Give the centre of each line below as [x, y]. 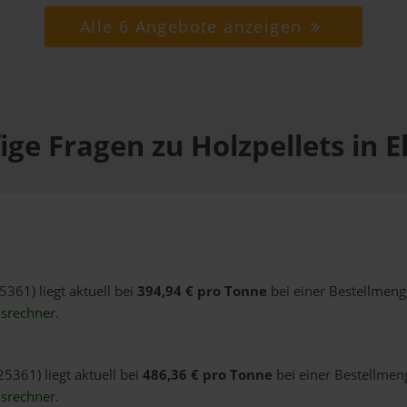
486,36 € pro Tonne [207, 375]
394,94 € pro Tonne [202, 292]
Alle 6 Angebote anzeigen [194, 27]
